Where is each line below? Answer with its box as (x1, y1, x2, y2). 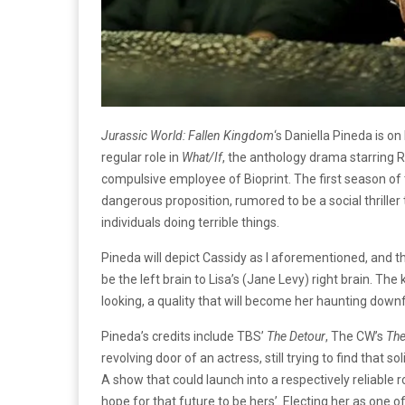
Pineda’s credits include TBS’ (101, 328, 267, 344)
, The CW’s (325, 328, 386, 344)
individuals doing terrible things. (101, 214, 279, 230)
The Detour (267, 328, 325, 344)
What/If (182, 149, 222, 165)
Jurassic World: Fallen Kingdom (101, 127, 274, 143)
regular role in (101, 149, 182, 165)
